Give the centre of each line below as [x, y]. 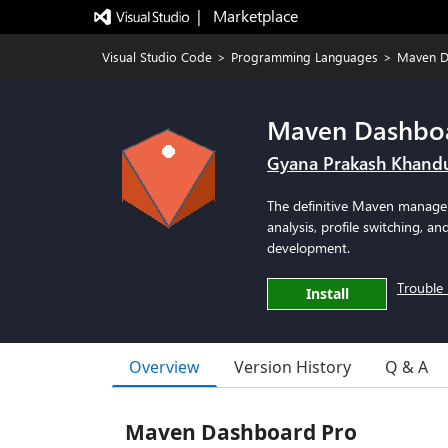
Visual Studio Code [157, 56]
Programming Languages [304, 56]
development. [308, 247]
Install [327, 293]
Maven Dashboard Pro [241, 432]
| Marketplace [247, 15]
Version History [292, 367]
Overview [164, 366]
